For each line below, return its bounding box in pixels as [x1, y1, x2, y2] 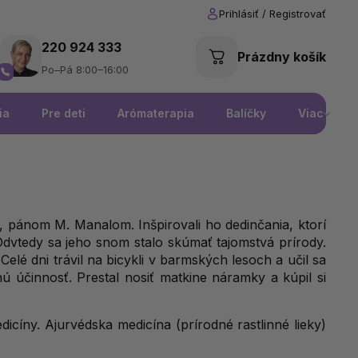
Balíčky [226, 106, 266, 120]
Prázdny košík [237, 49, 326, 65]
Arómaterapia [117, 106, 194, 120]
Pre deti [42, 106, 86, 120]
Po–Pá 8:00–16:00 [41, 63, 129, 76]
